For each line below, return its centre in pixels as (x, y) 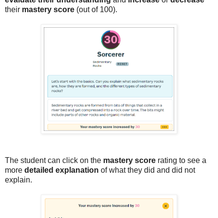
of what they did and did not (147, 170)
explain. (18, 180)
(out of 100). (96, 9)
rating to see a (181, 160)
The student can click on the (54, 160)
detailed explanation (62, 170)
